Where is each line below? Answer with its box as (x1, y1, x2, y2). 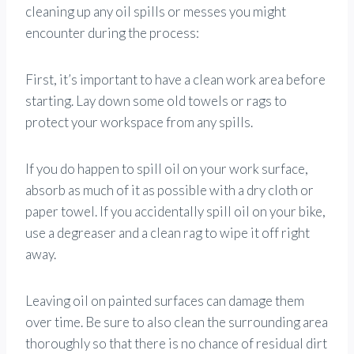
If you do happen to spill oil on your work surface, (25, 160, 308, 177)
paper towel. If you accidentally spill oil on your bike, (25, 202, 326, 220)
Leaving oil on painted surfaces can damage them (25, 292, 304, 309)
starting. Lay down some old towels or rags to (25, 92, 287, 109)
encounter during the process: (25, 24, 199, 41)
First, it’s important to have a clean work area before (25, 70, 326, 88)
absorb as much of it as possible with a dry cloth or (25, 181, 314, 198)
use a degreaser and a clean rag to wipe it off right (25, 224, 310, 241)
